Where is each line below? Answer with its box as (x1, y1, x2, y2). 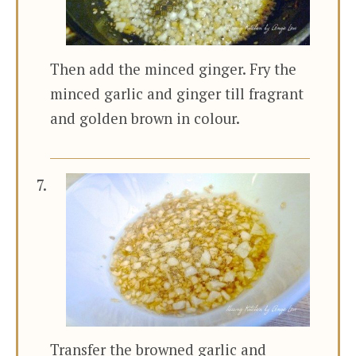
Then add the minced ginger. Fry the (50, 60, 296, 79)
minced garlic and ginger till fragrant (50, 84, 304, 104)
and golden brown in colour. (50, 109, 240, 129)
